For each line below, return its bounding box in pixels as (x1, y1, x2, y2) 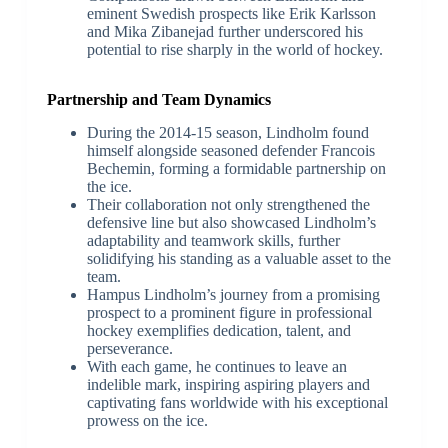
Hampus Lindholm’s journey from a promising (86, 285, 380, 303)
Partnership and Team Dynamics (46, 90, 271, 108)
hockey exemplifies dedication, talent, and (86, 321, 351, 339)
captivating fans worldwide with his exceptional (86, 393, 388, 411)
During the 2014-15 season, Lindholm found (86, 123, 369, 141)
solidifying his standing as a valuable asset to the (86, 249, 391, 267)
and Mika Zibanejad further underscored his (86, 22, 363, 40)
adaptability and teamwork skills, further (86, 231, 340, 249)
